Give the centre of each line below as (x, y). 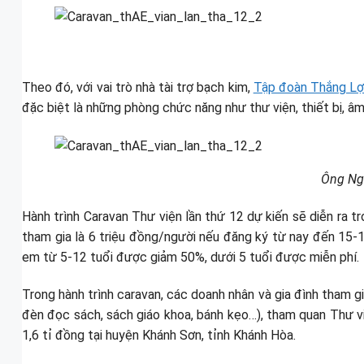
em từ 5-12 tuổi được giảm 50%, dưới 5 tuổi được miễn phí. (191, 258)
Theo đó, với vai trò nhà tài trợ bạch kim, (138, 88)
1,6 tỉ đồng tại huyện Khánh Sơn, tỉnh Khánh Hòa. (159, 335)
